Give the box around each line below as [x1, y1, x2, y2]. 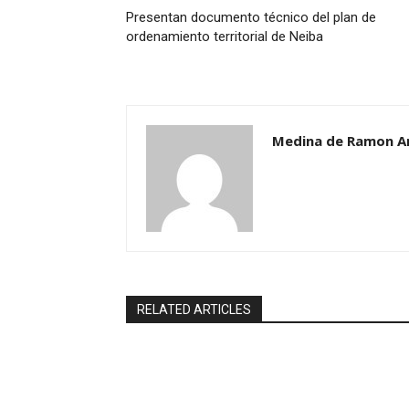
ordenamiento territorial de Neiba [126, 28, 323, 46]
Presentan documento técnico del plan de [126, 9, 376, 26]
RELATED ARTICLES [137, 302, 251, 318]
